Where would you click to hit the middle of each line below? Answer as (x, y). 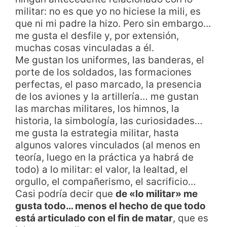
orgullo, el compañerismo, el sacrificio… (106, 181)
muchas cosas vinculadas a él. (85, 48)
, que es (191, 218)
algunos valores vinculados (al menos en (108, 145)
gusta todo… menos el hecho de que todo (110, 206)
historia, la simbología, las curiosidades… (109, 121)
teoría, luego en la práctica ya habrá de (104, 157)
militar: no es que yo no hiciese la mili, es (108, 11)
